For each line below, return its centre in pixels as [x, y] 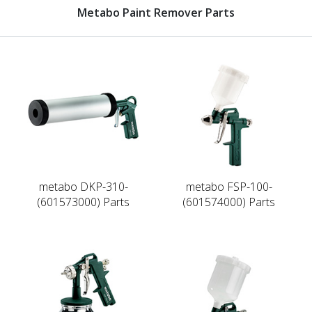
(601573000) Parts [83, 202]
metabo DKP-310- [83, 186]
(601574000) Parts [229, 202]
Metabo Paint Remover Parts [156, 12]
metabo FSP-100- [229, 186]
